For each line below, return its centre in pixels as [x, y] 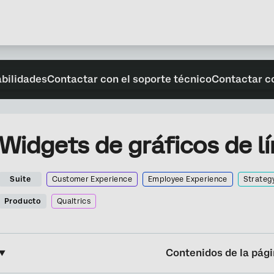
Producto [23, 201]
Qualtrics [74, 201]
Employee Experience [187, 179]
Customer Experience [92, 179]
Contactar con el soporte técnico [130, 79]
